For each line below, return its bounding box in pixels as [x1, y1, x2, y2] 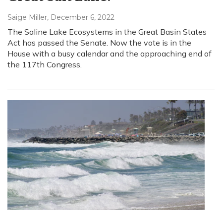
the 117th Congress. [7, 59, 82, 69]
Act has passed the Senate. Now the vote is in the [7, 37, 191, 48]
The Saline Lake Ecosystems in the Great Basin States [7, 26, 207, 37]
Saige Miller [7, 12, 47, 22]
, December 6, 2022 [47, 12, 114, 22]
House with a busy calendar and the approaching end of [7, 48, 212, 58]
